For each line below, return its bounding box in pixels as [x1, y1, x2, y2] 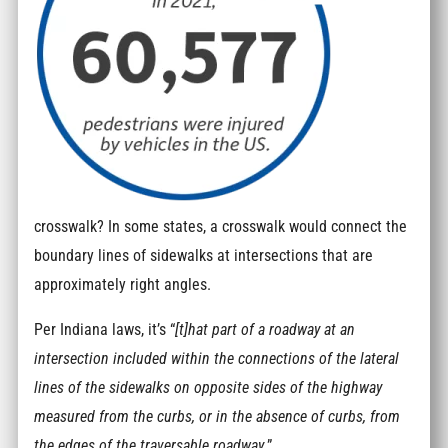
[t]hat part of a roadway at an [175, 320, 356, 340]
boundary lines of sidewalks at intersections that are [34, 245, 374, 265]
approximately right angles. [34, 274, 212, 294]
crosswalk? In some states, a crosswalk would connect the [34, 216, 408, 236]
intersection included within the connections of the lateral [34, 349, 400, 369]
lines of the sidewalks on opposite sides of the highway [34, 378, 383, 398]
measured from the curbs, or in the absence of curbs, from [34, 407, 401, 427]
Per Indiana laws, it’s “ [34, 320, 176, 340]
